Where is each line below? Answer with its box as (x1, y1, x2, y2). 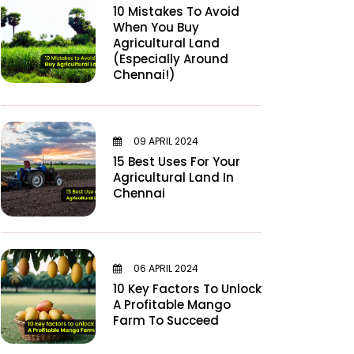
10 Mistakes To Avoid (113, 3, 239, 20)
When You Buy (113, 19, 199, 36)
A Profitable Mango (113, 296, 231, 313)
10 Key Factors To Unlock (113, 280, 262, 297)
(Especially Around (113, 51, 228, 67)
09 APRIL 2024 (131, 134, 198, 148)
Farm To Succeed (113, 311, 219, 329)
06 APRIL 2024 (131, 261, 198, 275)
